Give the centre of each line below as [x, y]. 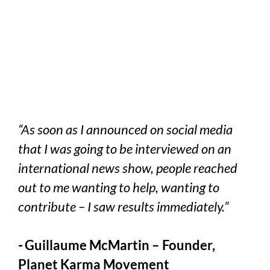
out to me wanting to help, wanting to [119, 187]
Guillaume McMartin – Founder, [120, 245]
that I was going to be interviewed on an [125, 148]
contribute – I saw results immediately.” [123, 206]
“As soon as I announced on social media [125, 129]
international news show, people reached [128, 168]
